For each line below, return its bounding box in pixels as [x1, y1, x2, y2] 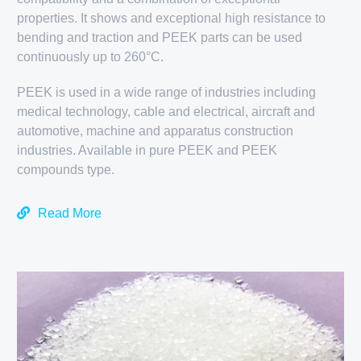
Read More [38, 205, 102, 220]
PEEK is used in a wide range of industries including [17, 85, 317, 99]
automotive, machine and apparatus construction [17, 123, 294, 138]
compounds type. [17, 162, 115, 176]
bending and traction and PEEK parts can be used [17, 30, 303, 44]
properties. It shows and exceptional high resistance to [17, 10, 326, 25]
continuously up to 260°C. [17, 49, 164, 64]
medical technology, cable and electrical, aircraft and [17, 104, 316, 118]
